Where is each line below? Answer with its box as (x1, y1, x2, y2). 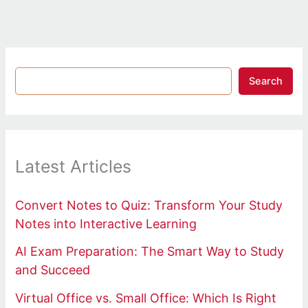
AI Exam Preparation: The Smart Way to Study (15, 244, 285, 259)
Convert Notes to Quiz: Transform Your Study (15, 197, 283, 212)
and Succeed (15, 263, 91, 278)
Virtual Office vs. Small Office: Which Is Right (15, 290, 277, 305)
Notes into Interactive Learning (15, 216, 197, 231)
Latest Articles (15, 156, 132, 177)
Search (248, 75, 283, 88)
